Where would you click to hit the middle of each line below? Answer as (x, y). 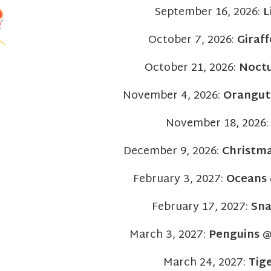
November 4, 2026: (173, 96)
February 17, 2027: (201, 207)
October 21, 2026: (192, 68)
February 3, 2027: (179, 179)
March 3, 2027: (169, 235)
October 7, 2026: (193, 40)
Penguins (234, 235)
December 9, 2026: (173, 152)
